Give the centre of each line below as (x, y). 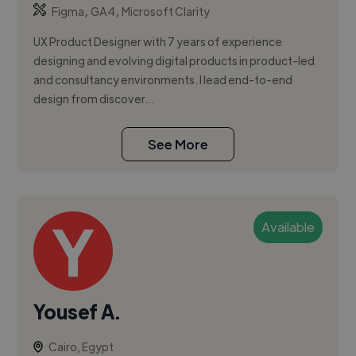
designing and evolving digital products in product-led (174, 61)
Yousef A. (77, 311)
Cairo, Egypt (81, 347)
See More (178, 145)
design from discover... (94, 99)
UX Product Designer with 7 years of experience (158, 42)
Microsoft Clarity (166, 12)
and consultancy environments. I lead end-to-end (163, 80)
